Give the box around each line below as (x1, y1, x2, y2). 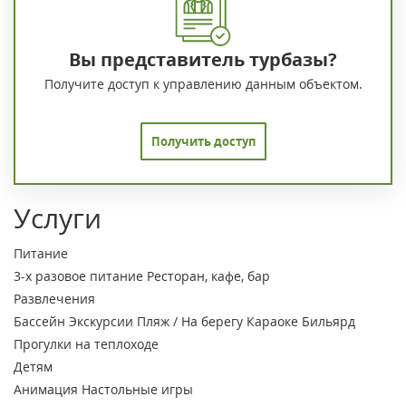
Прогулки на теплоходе (14, 335, 159, 353)
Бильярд (302, 313, 355, 331)
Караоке (246, 313, 298, 331)
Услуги (14, 199, 101, 237)
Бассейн (14, 313, 65, 331)
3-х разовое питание (14, 267, 143, 285)
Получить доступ (150, 133, 256, 150)
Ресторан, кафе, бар (147, 267, 270, 285)
